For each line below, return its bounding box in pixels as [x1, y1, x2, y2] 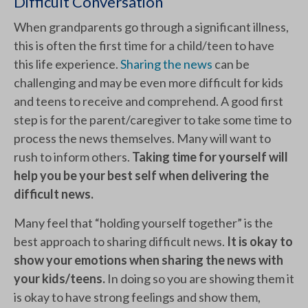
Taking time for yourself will [132, 149, 288, 165]
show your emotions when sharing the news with [14, 252, 283, 268]
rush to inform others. [14, 149, 132, 165]
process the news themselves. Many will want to [14, 131, 271, 146]
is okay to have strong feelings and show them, [14, 289, 261, 305]
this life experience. [14, 56, 120, 72]
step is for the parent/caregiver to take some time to [14, 112, 291, 128]
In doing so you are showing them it [107, 271, 294, 287]
